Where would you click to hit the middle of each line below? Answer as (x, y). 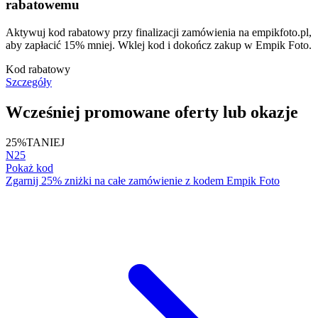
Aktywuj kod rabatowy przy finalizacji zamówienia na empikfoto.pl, (159, 32)
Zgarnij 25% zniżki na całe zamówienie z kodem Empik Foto (143, 180)
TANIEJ (45, 142)
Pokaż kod (29, 168)
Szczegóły (29, 82)
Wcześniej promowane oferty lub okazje (152, 112)
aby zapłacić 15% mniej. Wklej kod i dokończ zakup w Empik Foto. (159, 45)
